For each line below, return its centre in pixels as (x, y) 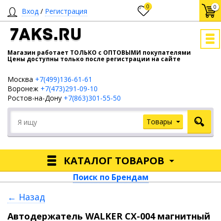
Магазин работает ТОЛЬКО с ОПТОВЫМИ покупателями (99, 53)
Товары (159, 122)
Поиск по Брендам (110, 177)
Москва (21, 79)
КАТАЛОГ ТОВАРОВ (114, 160)
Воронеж (24, 89)
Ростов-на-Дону (36, 98)
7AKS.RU (46, 36)
